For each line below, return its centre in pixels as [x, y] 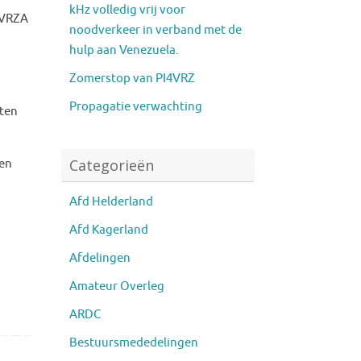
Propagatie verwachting [136, 106]
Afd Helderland [111, 201]
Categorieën [112, 165]
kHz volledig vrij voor [127, 10]
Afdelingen [100, 258]
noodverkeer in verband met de [156, 30]
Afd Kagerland [109, 230]
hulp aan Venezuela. [124, 50]
